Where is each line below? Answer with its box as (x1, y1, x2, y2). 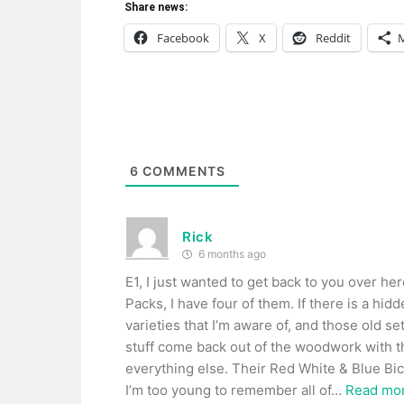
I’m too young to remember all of (125, 381, 331, 399)
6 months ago (196, 247, 266, 261)
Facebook (157, 30, 209, 46)
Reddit (316, 30, 351, 46)
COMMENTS (139, 163, 225, 179)
